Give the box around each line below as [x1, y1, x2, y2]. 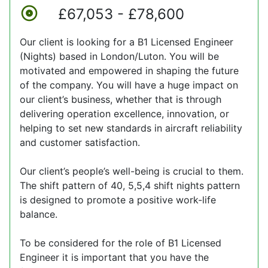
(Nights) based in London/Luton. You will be [20, 50, 219, 62]
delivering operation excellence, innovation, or [20, 107, 229, 120]
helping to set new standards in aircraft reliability [20, 121, 242, 134]
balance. [20, 208, 57, 220]
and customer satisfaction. [20, 136, 140, 148]
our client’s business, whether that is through [20, 93, 221, 105]
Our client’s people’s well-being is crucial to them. [20, 165, 243, 177]
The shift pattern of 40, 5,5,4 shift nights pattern [20, 179, 240, 191]
